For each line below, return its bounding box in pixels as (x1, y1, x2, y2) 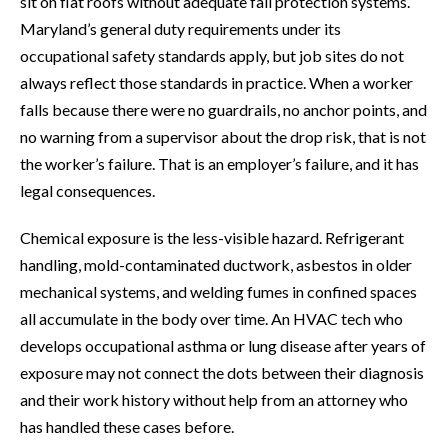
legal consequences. (20, 181, 155, 201)
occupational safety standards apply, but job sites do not (20, 46, 404, 66)
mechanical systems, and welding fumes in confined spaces (20, 282, 417, 302)
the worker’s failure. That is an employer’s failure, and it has (20, 154, 419, 174)
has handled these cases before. (20, 417, 234, 437)
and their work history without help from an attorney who (20, 390, 408, 410)
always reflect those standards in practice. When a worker (20, 73, 413, 93)
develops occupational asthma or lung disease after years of (20, 336, 426, 356)
